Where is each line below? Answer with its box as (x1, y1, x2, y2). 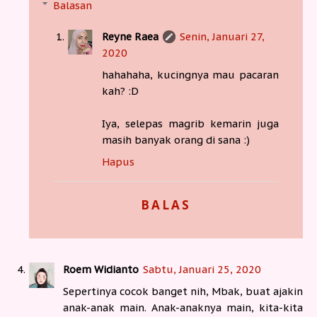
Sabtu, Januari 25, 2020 (143, 262, 261, 276)
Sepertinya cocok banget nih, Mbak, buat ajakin (63, 284, 303, 298)
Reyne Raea (102, 29, 159, 43)
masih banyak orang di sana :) (102, 132, 250, 146)
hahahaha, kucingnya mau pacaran (102, 67, 279, 81)
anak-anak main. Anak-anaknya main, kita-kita (63, 300, 303, 314)
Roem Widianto (63, 262, 139, 276)
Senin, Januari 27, (180, 29, 265, 43)
